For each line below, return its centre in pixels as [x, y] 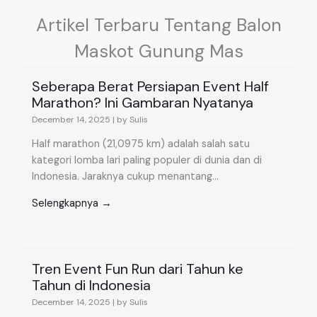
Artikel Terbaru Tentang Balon [158, 25]
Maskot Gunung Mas [158, 52]
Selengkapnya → [72, 204]
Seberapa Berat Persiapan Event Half [150, 87]
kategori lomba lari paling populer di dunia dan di [147, 161]
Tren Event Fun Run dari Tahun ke [138, 269]
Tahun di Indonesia [91, 286]
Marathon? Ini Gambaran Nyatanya [143, 103]
